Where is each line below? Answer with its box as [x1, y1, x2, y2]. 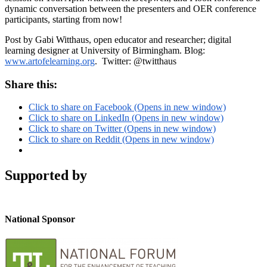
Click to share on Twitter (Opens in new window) [29, 123, 216, 134]
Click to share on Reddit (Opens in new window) [29, 134, 214, 145]
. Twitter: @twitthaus [95, 55, 176, 66]
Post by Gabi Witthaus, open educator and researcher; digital [5, 34, 231, 45]
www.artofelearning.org [5, 55, 95, 66]
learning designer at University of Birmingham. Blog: [5, 45, 205, 55]
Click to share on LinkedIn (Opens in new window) [29, 113, 223, 123]
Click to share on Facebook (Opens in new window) [29, 102, 226, 113]
